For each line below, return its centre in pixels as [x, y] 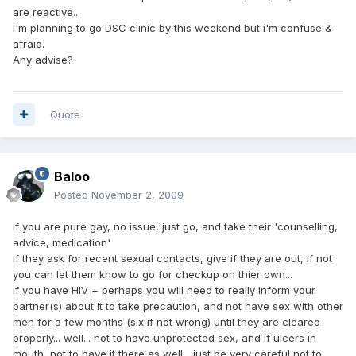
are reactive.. [45, 12]
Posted [73, 194]
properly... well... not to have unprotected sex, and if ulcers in [164, 337]
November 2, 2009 [137, 194]
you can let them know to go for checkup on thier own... [153, 274]
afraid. [29, 43]
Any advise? [43, 59]
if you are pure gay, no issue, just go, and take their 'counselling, [175, 226]
